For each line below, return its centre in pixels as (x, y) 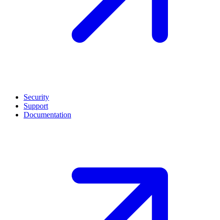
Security (36, 97)
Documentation (47, 115)
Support (36, 106)
